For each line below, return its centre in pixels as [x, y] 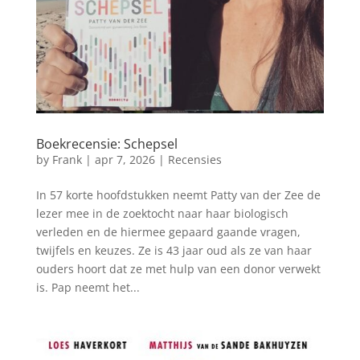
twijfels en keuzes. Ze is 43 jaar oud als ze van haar [174, 251]
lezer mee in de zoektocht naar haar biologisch [162, 214]
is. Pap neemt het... [88, 288]
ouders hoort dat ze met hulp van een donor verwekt [178, 269]
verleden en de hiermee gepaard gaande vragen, [168, 232]
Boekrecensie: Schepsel [106, 144]
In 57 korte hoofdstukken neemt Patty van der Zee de [178, 195]
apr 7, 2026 [125, 160]
